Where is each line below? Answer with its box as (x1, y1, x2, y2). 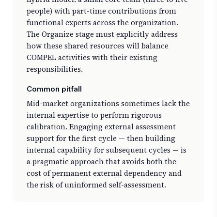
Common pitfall (26, 84, 82, 94)
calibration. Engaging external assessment (26, 122, 176, 132)
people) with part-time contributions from (26, 6, 176, 16)
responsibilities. (26, 64, 83, 75)
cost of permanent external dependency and (26, 168, 182, 179)
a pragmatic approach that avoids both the (26, 156, 176, 167)
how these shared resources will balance (26, 41, 169, 51)
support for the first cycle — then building (26, 133, 175, 144)
